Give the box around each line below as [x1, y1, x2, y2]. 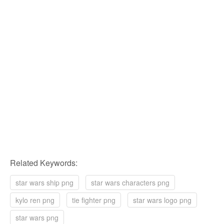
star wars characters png [91, 177, 169, 187]
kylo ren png [15, 194, 54, 205]
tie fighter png [72, 194, 115, 205]
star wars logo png [133, 194, 191, 205]
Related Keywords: [10, 156, 77, 168]
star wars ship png [15, 177, 73, 187]
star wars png [15, 212, 58, 222]
